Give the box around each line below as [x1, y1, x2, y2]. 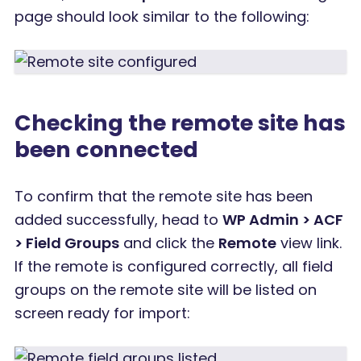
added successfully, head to [15, 209, 222, 230]
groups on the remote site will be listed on [15, 279, 317, 300]
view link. [276, 232, 342, 253]
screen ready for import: [15, 302, 190, 323]
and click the [119, 232, 218, 253]
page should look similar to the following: [15, 6, 309, 27]
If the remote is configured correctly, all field [15, 255, 333, 276]
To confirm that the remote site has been [15, 185, 313, 206]
